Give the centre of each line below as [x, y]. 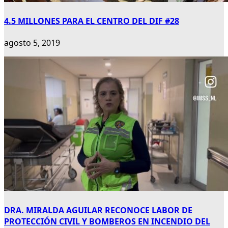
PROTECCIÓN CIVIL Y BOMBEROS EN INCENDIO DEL [107, 221]
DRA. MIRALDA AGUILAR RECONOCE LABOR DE [98, 210]
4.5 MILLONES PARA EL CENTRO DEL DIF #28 [92, 21]
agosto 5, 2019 [32, 43]
